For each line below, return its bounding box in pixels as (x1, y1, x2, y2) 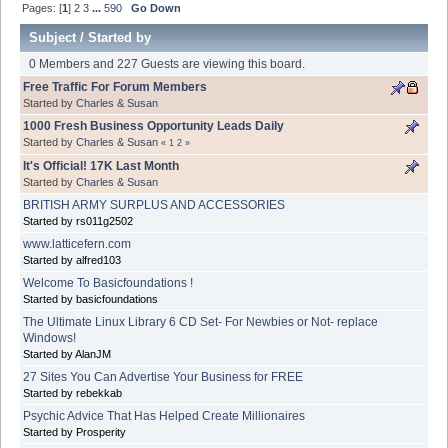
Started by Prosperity (23, 425, 126, 438)
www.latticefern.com (23, 236, 131, 251)
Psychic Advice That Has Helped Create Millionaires (23, 408, 305, 423)
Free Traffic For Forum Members (23, 79, 207, 94)
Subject (29, 29, 77, 45)
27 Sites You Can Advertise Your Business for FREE (23, 369, 303, 384)
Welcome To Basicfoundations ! (23, 275, 193, 290)
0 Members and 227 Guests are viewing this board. (28, 56, 305, 71)
